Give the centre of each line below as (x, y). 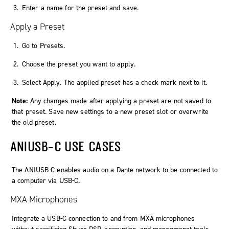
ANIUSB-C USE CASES (66, 146)
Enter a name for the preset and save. (81, 8)
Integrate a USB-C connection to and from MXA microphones (104, 219)
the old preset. (34, 123)
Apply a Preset (37, 27)
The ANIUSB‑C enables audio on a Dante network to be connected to (115, 170)
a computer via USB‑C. (46, 181)
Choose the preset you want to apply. (79, 64)
